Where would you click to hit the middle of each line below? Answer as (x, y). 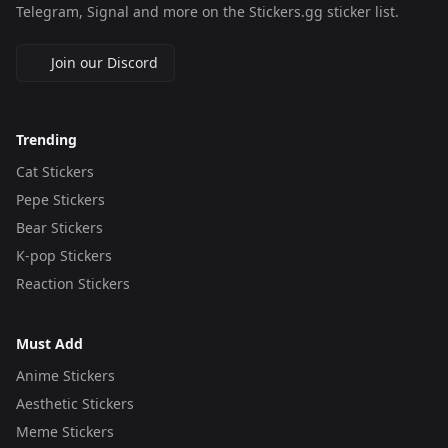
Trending (46, 139)
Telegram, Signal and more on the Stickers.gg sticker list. (207, 11)
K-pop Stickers (64, 255)
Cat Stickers (55, 171)
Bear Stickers (59, 227)
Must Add (49, 343)
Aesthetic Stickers (75, 403)
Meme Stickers (65, 431)
